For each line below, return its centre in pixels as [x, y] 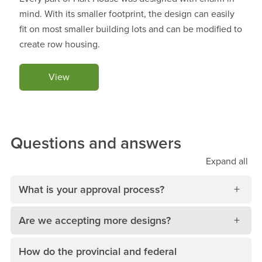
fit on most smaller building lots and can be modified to [131, 29]
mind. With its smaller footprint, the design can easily [127, 14]
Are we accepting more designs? [95, 220]
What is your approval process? [92, 189]
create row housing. [60, 44]
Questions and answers [96, 143]
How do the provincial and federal [98, 251]
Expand [221, 161]
